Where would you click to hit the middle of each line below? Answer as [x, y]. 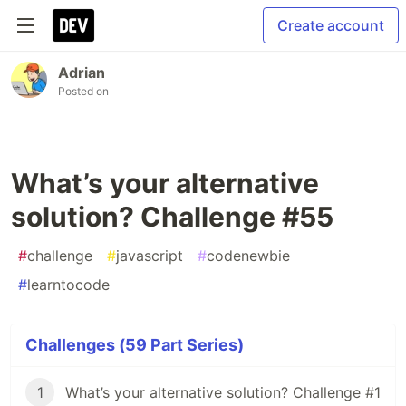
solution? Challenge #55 [172, 217]
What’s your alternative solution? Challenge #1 [223, 392]
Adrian [82, 72]
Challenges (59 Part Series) [135, 345]
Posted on [83, 91]
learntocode [68, 285]
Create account [331, 25]
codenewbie [248, 256]
